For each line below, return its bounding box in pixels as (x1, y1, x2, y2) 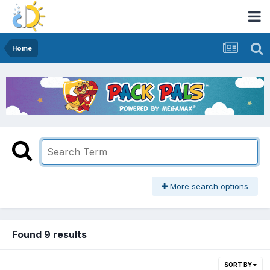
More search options (168, 181, 248, 192)
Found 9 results (12, 228, 87, 241)
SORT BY (224, 261, 253, 269)
